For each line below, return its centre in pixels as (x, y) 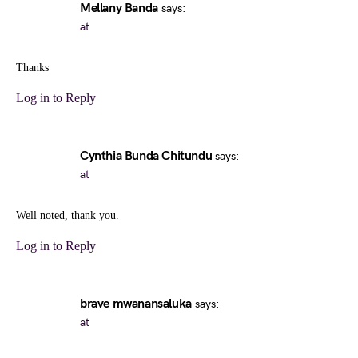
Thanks (32, 68)
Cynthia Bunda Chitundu (146, 156)
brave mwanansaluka (136, 304)
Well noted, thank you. (68, 215)
